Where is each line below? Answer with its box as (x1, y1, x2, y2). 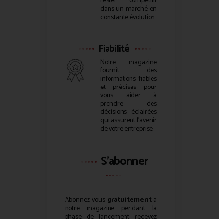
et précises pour (100, 81, 157, 93)
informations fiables (100, 73, 157, 85)
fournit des (100, 65, 157, 76)
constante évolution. (100, 12, 156, 23)
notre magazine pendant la (65, 202, 157, 214)
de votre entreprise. (100, 123, 154, 134)
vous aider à (100, 89, 157, 101)
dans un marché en (100, 3, 157, 15)
